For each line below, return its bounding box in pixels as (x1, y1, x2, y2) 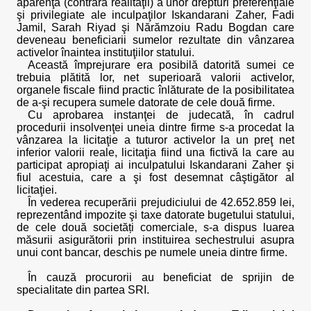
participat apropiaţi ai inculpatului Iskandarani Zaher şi (17, 159, 294, 171)
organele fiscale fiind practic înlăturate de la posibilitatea (17, 84, 294, 96)
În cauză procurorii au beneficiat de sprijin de (28, 271, 294, 283)
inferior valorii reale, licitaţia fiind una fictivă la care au (17, 146, 294, 158)
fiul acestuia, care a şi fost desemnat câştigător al (17, 171, 294, 183)
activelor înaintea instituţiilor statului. (17, 47, 194, 58)
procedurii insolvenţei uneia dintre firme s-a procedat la (17, 121, 294, 133)
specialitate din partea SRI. (17, 284, 149, 296)
